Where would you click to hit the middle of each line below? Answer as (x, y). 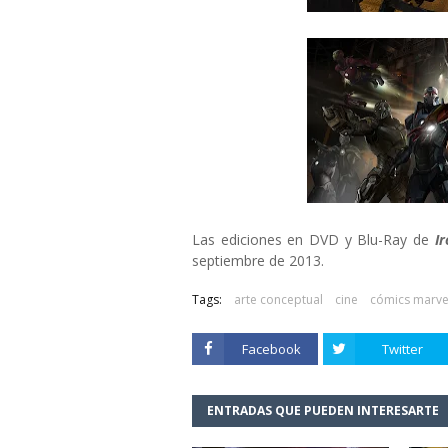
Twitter (402, 349)
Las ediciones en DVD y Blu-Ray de (311, 239)
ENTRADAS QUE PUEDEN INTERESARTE (323, 410)
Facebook (271, 349)
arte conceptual (278, 299)
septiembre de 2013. (258, 260)
